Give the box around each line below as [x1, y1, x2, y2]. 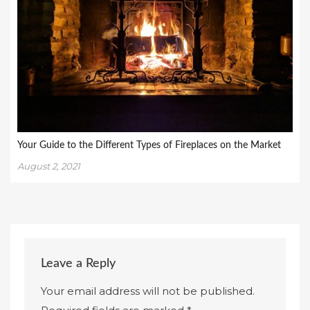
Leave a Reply [41, 257, 116, 270]
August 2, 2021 [17, 161, 80, 172]
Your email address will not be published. [41, 284, 255, 298]
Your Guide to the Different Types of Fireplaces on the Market [17, 140, 281, 151]
